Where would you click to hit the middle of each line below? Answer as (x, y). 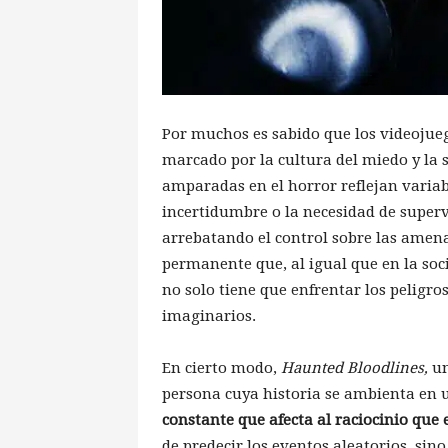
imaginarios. (209, 315)
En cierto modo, (221, 367)
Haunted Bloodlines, (356, 367)
